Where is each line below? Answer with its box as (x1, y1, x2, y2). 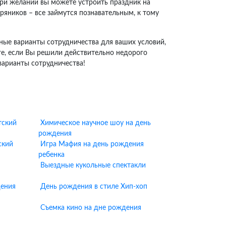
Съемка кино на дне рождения (40, 204, 141, 211)
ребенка (38, 151, 65, 158)
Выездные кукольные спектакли (40, 162, 146, 169)
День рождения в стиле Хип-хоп (40, 183, 147, 190)
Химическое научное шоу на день (40, 120, 151, 127)
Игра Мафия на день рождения (40, 141, 144, 148)
